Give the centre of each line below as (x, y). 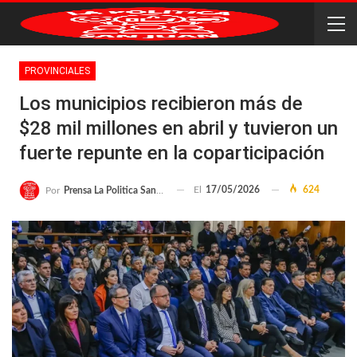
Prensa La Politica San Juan (110, 190)
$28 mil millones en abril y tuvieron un (178, 128)
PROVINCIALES (57, 71)
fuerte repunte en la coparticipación (172, 153)
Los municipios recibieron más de (161, 104)
